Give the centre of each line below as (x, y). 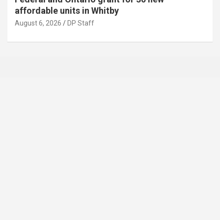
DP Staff (81, 23)
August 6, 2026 (38, 23)
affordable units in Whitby (67, 10)
